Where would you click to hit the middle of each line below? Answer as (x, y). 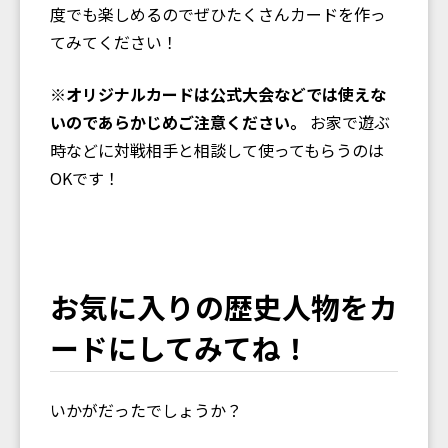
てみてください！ (114, 41)
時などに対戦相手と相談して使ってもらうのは (217, 149)
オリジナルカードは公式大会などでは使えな (226, 93)
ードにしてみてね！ (180, 347)
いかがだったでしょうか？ (146, 409)
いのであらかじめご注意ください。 (178, 121)
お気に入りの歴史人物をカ (224, 306)
